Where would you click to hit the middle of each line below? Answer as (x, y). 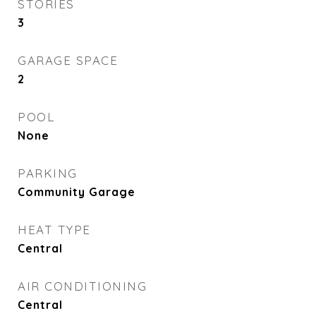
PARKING (48, 173)
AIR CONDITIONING (82, 286)
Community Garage (77, 192)
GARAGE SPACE (68, 60)
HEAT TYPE (54, 230)
